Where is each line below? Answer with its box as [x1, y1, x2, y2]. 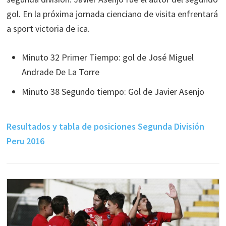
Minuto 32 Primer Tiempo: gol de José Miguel [22, 51, 194, 63]
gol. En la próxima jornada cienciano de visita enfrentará [7, 8, 218, 20]
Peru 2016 [7, 135, 45, 147]
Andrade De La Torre [22, 66, 100, 78]
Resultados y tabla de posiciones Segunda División [7, 121, 205, 132]
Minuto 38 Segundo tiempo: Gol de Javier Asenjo [22, 86, 205, 97]
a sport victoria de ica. [7, 23, 90, 34]
